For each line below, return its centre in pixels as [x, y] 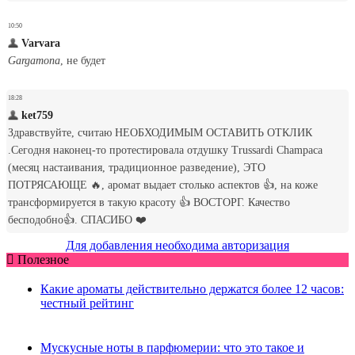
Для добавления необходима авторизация [177, 246]
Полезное [42, 260]
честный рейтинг [87, 303]
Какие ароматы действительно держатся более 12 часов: [192, 289]
